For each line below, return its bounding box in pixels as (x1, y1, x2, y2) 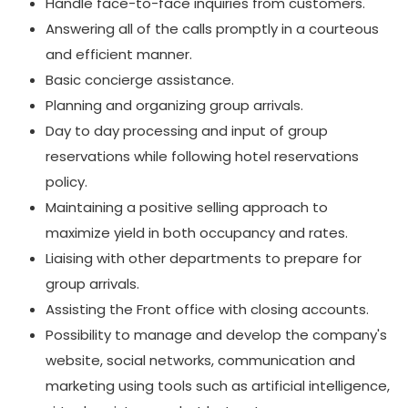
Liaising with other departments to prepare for (46, 249, 362, 268)
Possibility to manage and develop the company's (46, 325, 387, 344)
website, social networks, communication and (46, 351, 355, 370)
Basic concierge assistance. (46, 70, 234, 89)
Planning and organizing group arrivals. (46, 96, 303, 115)
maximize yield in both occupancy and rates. (46, 223, 348, 242)
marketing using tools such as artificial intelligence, (46, 376, 390, 395)
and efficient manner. (46, 45, 192, 64)
